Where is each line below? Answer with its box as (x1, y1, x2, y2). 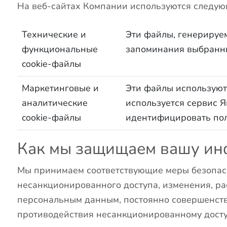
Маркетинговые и (22, 82, 99, 95)
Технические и (22, 28, 87, 41)
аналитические (22, 97, 88, 109)
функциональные (22, 43, 98, 56)
